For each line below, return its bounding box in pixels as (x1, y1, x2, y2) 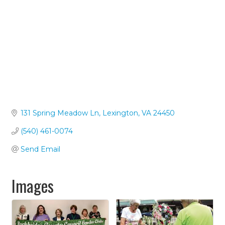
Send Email (20, 144, 60, 154)
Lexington (102, 108, 138, 118)
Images (12, 173, 54, 197)
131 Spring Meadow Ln (20, 108, 99, 118)
